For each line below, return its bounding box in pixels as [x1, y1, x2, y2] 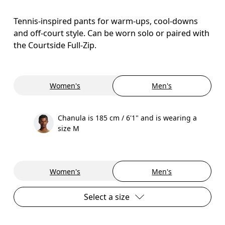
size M [58, 123, 80, 133]
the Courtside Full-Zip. [14, 39, 97, 51]
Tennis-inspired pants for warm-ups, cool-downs [14, 15, 198, 27]
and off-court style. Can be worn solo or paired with [14, 27, 210, 39]
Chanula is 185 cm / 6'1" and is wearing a [58, 113, 197, 123]
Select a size [83, 191, 130, 202]
